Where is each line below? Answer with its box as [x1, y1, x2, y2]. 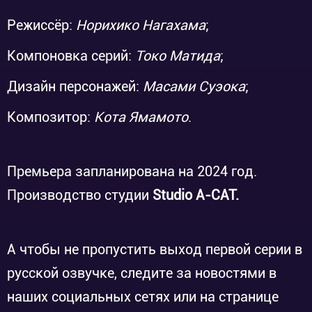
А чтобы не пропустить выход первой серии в [7, 241, 302, 258]
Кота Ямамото [94, 109, 188, 125]
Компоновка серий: [7, 47, 135, 64]
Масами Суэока [143, 78, 245, 95]
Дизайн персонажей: [7, 78, 143, 95]
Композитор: [7, 109, 94, 125]
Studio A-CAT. [153, 187, 239, 203]
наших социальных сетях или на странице [7, 288, 279, 305]
